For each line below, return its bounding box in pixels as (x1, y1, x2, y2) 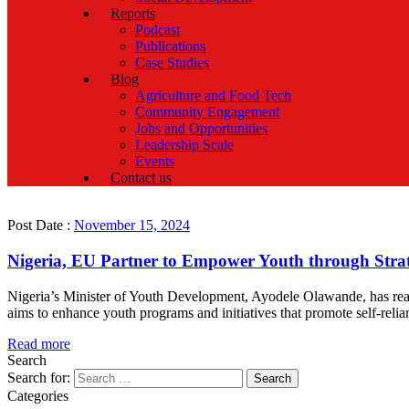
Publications (135, 38, 205, 55)
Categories (7, 387, 68, 404)
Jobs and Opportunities (135, 121, 267, 137)
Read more (7, 335, 70, 351)
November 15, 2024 (74, 217, 190, 234)
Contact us (110, 170, 172, 186)
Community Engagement (135, 104, 279, 121)
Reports (110, 5, 155, 22)
